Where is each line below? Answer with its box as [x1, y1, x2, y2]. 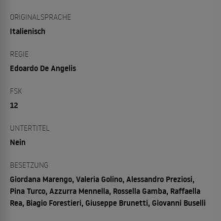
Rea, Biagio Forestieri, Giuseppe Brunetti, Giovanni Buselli [10, 197, 206, 208]
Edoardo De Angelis [10, 62, 76, 74]
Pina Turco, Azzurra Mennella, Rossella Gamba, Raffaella [10, 185, 200, 196]
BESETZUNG [10, 159, 48, 170]
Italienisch [10, 25, 45, 37]
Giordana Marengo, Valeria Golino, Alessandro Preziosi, [10, 173, 194, 184]
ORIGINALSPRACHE [10, 11, 71, 22]
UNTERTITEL [10, 122, 50, 133]
